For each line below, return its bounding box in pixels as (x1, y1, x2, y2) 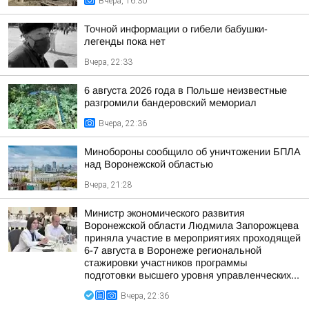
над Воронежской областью (84, 159, 213, 170)
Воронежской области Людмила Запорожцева (84, 220, 299, 231)
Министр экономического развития (84, 208, 245, 219)
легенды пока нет (84, 36, 166, 47)
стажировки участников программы (84, 257, 247, 268)
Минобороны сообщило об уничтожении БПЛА (84, 146, 301, 157)
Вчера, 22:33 (84, 57, 132, 67)
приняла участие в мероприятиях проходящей (84, 232, 301, 243)
